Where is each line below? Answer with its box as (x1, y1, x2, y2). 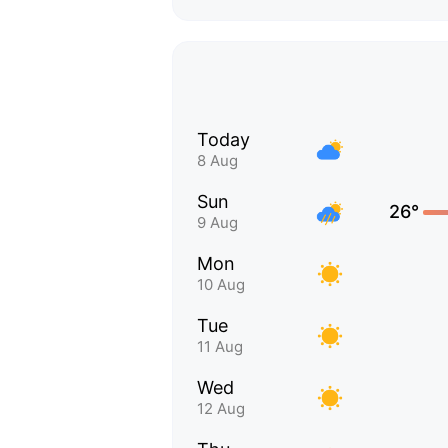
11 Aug (197, 337, 243, 356)
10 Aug (197, 275, 245, 294)
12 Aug (197, 399, 245, 418)
